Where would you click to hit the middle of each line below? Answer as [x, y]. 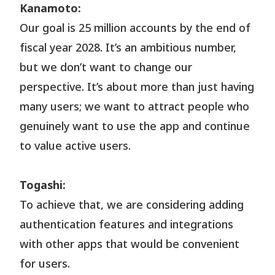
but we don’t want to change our [106, 68]
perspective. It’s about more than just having [137, 87]
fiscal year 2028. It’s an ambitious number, [128, 48]
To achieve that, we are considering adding [132, 205]
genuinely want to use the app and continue [135, 126]
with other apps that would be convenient [130, 244]
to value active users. [76, 146]
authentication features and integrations [127, 225]
